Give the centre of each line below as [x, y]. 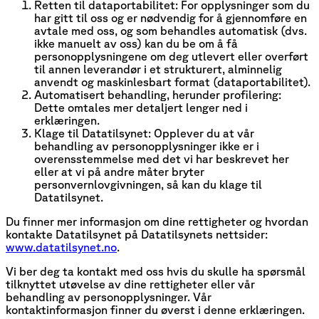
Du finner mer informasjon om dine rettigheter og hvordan [157, 221]
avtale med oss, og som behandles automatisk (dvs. [171, 30]
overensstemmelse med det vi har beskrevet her [162, 158]
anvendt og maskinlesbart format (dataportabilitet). [172, 82]
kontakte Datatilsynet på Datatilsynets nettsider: [137, 234]
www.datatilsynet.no [61, 247]
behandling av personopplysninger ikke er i [147, 146]
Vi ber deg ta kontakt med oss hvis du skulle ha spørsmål [156, 271]
